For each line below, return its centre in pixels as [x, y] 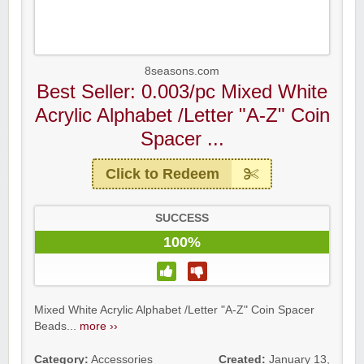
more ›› [99, 326]
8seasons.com [182, 71]
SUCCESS [182, 218]
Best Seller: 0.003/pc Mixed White [182, 91]
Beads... [57, 326]
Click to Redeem [162, 174]
